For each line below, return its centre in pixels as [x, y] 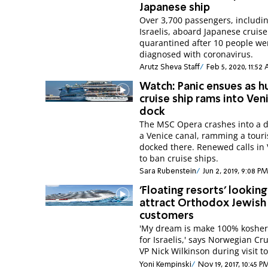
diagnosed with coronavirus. [197, 54]
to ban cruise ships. [179, 158]
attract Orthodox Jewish [203, 204]
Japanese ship [175, 7]
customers [167, 216]
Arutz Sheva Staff [170, 67]
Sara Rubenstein [168, 172]
